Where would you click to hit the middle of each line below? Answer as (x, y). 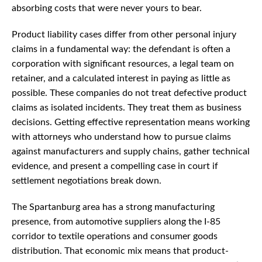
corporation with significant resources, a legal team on (123, 64)
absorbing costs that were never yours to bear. (107, 8)
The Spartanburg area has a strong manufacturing (113, 207)
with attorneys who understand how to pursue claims (121, 137)
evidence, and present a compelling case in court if (115, 166)
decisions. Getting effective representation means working (131, 123)
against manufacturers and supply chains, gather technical (131, 152)
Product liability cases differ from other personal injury (124, 35)
